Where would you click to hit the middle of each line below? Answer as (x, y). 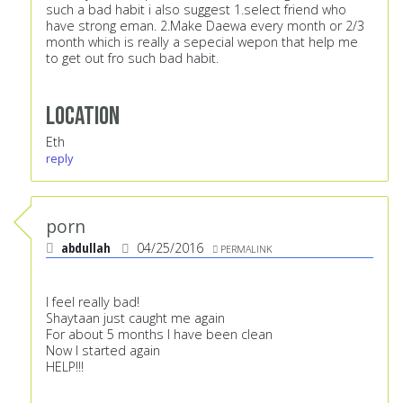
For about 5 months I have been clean (159, 335)
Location (83, 117)
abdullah (86, 248)
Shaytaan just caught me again (135, 318)
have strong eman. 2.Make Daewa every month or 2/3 (205, 26)
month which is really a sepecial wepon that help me (202, 42)
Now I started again (103, 351)
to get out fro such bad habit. (132, 58)
